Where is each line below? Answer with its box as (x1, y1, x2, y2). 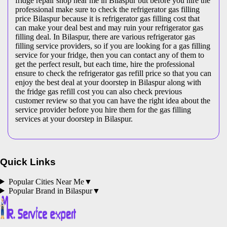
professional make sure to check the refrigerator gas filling (15, 5, 200, 14)
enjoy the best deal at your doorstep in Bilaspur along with (15, 78, 201, 87)
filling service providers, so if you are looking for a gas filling (15, 42, 210, 51)
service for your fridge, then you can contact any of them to (15, 51, 204, 60)
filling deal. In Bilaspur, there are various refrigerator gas (15, 32, 195, 42)
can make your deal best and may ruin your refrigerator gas (15, 23, 203, 32)
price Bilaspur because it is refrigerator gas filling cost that (15, 14, 200, 23)
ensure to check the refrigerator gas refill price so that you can (15, 69, 211, 78)
